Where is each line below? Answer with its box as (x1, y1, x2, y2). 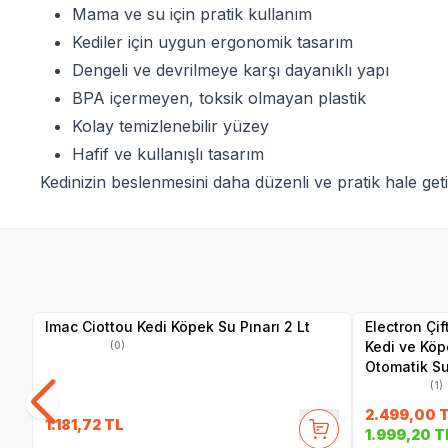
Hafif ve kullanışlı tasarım (72, 143, 264, 164)
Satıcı (132, 285, 157, 296)
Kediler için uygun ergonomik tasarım (72, 31, 353, 52)
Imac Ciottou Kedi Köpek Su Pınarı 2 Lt (45, 317, 310, 335)
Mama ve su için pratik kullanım (72, 3, 312, 24)
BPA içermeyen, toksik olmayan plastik (72, 87, 366, 108)
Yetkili (132, 273, 159, 284)
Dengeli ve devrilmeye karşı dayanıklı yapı (72, 59, 389, 80)
